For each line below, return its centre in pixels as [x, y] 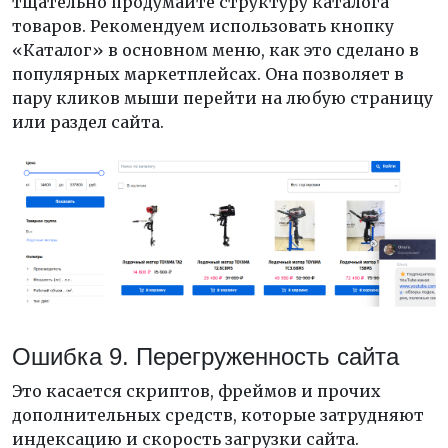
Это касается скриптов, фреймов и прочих [196, 390]
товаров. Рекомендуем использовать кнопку [203, 25]
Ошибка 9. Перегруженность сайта [205, 356]
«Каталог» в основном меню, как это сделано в [215, 49]
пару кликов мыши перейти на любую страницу [222, 97]
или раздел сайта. [88, 121]
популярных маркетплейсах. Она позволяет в [208, 73]
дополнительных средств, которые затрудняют [218, 414]
